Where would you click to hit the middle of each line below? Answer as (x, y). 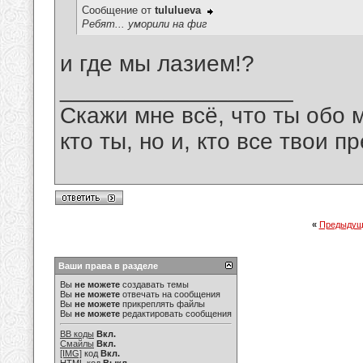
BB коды (77, 334)
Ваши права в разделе (108, 266)
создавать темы (154, 284)
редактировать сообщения (176, 314)
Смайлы (77, 344)
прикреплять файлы (162, 304)
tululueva (178, 11)
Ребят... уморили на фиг (146, 23)
